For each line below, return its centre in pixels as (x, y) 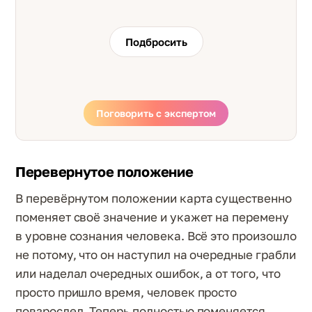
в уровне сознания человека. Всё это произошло (156, 235)
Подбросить (156, 42)
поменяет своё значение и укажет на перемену (152, 217)
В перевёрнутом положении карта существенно (154, 198)
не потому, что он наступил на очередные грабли (156, 254)
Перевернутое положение (104, 171)
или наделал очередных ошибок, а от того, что (148, 273)
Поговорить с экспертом (156, 113)
